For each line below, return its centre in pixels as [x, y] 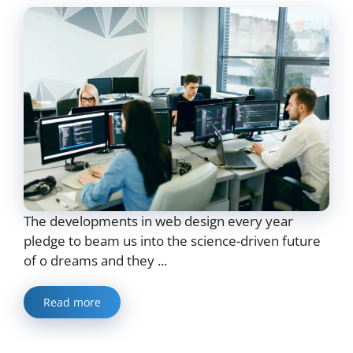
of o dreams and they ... [95, 260]
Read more [72, 302]
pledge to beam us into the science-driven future [172, 240]
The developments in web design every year [158, 221]
